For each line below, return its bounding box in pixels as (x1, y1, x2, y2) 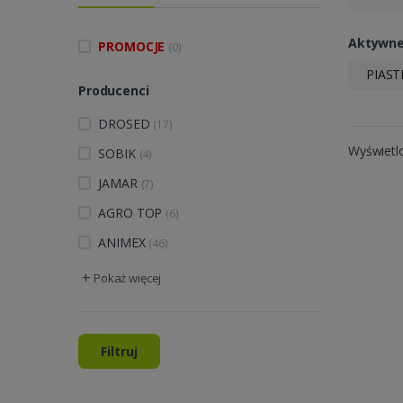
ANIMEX (98, 234, 149, 252)
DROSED (98, 115, 154, 133)
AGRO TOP (98, 204, 166, 222)
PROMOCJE (98, 38, 169, 56)
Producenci (78, 82, 149, 100)
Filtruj (101, 343, 138, 361)
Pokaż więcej (94, 270, 162, 287)
